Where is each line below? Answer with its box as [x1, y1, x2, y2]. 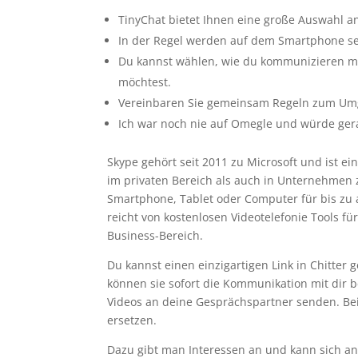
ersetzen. [107, 312, 157, 328]
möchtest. [118, 74, 172, 89]
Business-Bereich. [107, 227, 204, 243]
